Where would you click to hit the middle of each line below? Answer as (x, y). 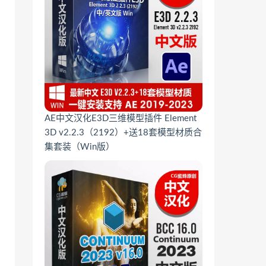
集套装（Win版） (80, 147)
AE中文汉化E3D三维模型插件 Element (121, 118)
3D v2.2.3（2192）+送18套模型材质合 (123, 133)
